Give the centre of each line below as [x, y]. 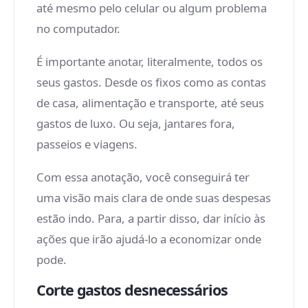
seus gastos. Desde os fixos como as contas [151, 82]
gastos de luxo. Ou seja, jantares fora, [136, 123]
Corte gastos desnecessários [132, 290]
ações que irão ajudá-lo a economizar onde [149, 239]
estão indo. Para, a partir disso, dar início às [151, 218]
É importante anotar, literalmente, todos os [150, 62]
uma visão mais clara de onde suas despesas [154, 198]
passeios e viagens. [87, 144]
